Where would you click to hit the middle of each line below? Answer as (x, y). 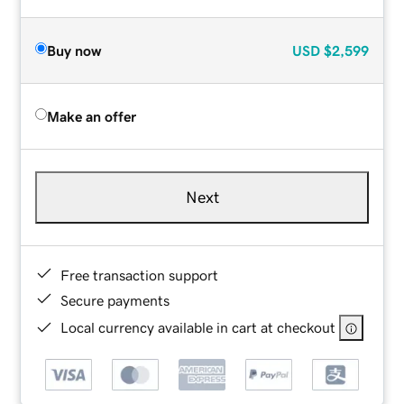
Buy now (74, 50)
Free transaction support (140, 275)
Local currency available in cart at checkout (198, 327)
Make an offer (92, 116)
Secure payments (115, 300)
